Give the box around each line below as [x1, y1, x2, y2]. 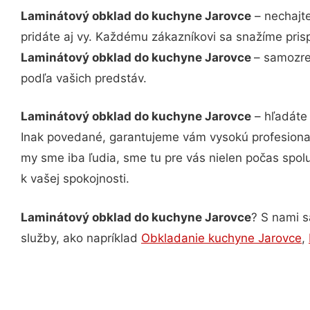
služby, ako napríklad [21, 230, 141, 245]
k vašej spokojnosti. [21, 172, 129, 185]
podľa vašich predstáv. [21, 71, 147, 85]
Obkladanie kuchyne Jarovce [141, 230, 302, 245]
